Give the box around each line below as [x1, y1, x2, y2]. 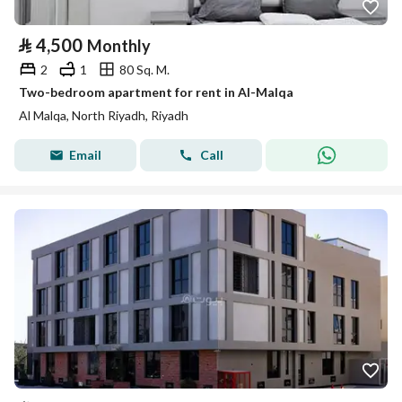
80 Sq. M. [119, 61, 170, 77]
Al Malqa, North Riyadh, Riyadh [19, 108, 188, 123]
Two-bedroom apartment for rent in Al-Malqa [19, 84, 293, 100]
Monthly [87, 36, 151, 56]
